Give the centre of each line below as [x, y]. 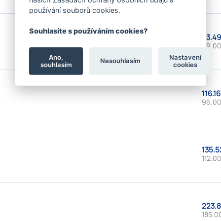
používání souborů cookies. [75, 10]
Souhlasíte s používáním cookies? [89, 31]
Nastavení [185, 57]
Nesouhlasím [121, 61]
